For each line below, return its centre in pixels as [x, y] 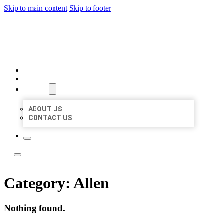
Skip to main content [36, 8]
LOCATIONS [45, 79]
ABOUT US [45, 109]
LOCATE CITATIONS [88, 31]
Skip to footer [90, 8]
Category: [39, 183]
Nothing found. [35, 208]
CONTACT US [50, 118]
